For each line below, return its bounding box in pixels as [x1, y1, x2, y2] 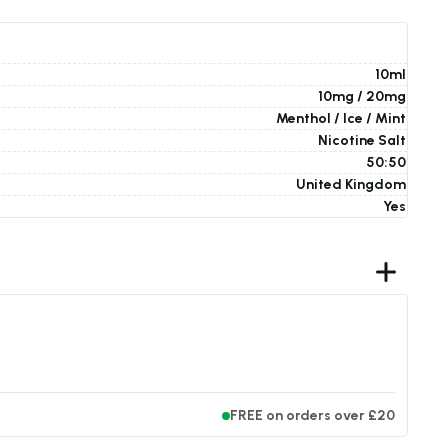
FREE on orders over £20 [230, 407, 395, 424]
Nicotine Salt [318, 132, 406, 149]
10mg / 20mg [318, 88, 406, 105]
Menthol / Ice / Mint [276, 110, 406, 127]
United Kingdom [296, 176, 406, 193]
